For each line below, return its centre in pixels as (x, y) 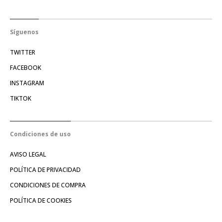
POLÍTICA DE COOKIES (41, 200)
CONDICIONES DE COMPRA (48, 185)
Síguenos (24, 32)
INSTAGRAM (27, 83)
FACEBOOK (26, 67)
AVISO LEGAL (28, 154)
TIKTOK (21, 98)
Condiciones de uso (40, 134)
